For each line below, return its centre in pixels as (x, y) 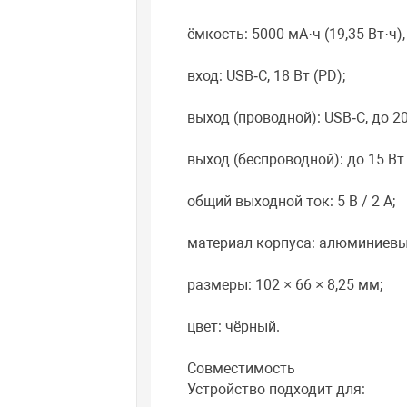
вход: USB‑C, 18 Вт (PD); (267, 76)
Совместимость (242, 369)
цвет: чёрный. (234, 327)
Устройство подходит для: (277, 390)
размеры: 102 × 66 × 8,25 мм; (285, 285)
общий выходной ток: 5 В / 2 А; (292, 202)
